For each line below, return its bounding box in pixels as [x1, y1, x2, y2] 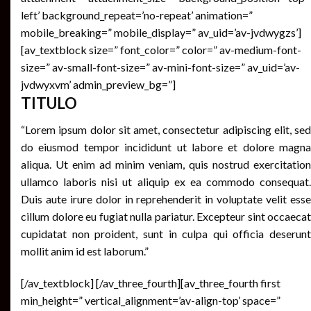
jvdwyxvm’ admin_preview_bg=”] [21, 77, 176, 91]
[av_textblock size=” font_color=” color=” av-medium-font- [21, 42, 301, 56]
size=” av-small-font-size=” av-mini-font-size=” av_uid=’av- [21, 60, 300, 74]
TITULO [21, 93, 77, 112]
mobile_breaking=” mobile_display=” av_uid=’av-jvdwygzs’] [21, 25, 301, 39]
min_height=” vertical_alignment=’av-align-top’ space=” [21, 293, 280, 307]
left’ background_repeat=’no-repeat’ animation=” [21, 8, 253, 22]
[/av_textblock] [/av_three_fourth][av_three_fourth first [21, 276, 280, 289]
